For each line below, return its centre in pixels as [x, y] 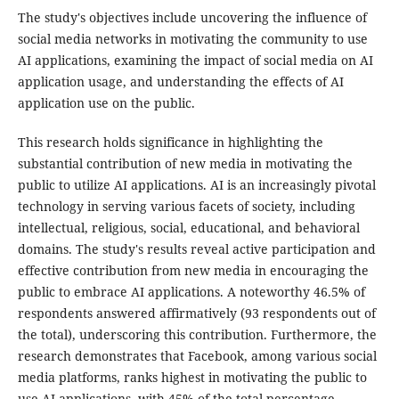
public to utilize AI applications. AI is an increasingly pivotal [196, 185]
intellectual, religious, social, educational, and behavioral [188, 228]
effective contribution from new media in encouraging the [193, 271]
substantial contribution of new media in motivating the [185, 164]
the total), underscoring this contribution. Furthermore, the [197, 335]
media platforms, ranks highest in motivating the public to [192, 378]
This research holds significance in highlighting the [170, 142]
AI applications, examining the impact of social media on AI [195, 61]
